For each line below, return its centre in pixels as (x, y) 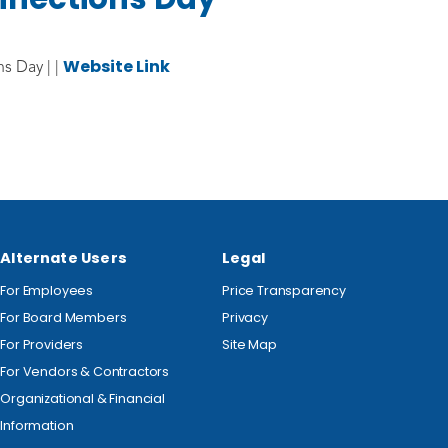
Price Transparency (284, 290)
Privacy (245, 317)
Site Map (249, 344)
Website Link (116, 66)
